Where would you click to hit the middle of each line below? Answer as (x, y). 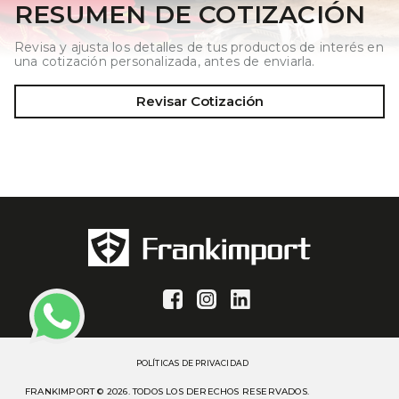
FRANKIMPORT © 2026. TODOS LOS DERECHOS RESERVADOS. (167, 391)
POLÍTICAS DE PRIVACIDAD (192, 363)
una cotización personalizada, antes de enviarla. (165, 61)
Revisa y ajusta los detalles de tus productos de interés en (199, 47)
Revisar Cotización (199, 101)
